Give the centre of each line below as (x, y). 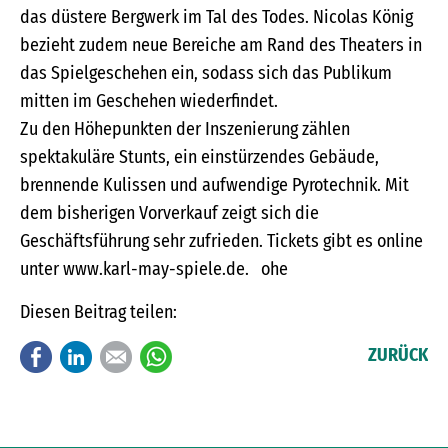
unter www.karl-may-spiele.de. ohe (154, 269)
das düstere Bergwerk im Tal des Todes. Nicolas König (216, 17)
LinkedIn (124, 355)
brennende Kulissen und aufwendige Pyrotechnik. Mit (214, 185)
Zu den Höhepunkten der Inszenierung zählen (185, 129)
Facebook (87, 355)
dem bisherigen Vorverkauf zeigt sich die (169, 213)
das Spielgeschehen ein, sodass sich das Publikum (206, 73)
